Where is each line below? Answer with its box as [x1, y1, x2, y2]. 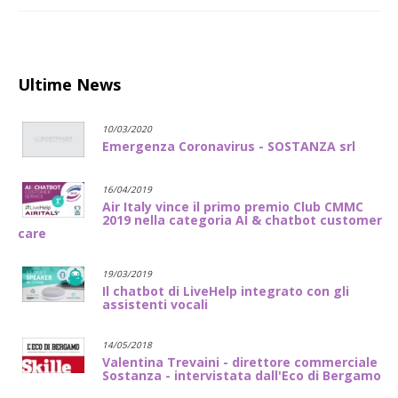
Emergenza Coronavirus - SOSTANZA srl [102, 137, 355, 155]
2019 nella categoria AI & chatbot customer [102, 211, 382, 228]
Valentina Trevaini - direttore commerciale [102, 353, 378, 370]
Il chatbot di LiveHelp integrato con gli [102, 282, 349, 299]
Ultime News [18, 73, 121, 95]
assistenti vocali [102, 295, 208, 313]
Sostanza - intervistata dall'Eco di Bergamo [102, 366, 381, 384]
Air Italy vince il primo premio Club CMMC [102, 197, 363, 215]
